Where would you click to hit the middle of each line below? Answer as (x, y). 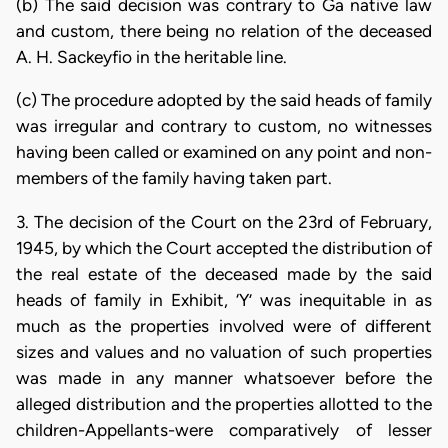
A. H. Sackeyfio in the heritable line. (151, 57)
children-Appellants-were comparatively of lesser (224, 429)
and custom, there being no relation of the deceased (224, 31)
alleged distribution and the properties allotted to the (224, 403)
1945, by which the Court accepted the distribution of (224, 247)
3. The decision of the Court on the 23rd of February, (224, 221)
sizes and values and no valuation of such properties (224, 351)
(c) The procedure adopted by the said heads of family (224, 100)
